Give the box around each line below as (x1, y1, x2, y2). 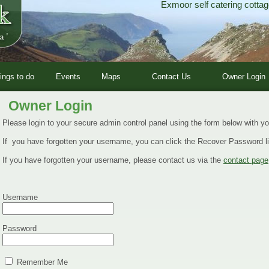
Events (55, 71, 80, 81)
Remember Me (14, 258, 68, 267)
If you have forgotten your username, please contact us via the (2, 156, 223, 165)
